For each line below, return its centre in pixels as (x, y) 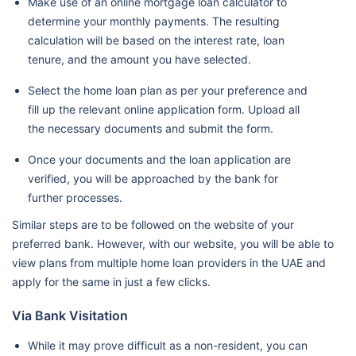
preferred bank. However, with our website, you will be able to (173, 244)
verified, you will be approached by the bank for (153, 178)
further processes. (75, 197)
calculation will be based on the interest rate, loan (156, 40)
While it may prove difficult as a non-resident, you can (168, 345)
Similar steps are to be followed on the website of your (153, 224)
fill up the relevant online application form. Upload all (164, 109)
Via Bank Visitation (70, 315)
